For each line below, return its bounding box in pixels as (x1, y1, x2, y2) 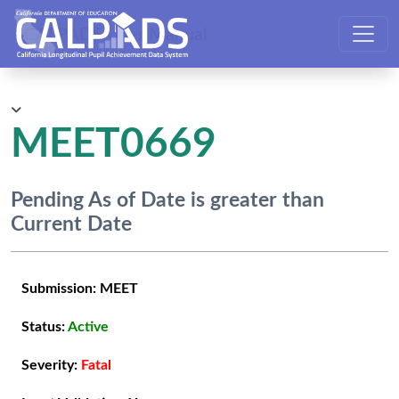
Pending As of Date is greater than (11, 190, 324, 212)
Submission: (21, 281, 100, 297)
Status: (21, 320, 68, 335)
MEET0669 (11, 124, 216, 165)
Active (68, 320, 109, 335)
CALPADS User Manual (24, 25, 208, 43)
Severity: (21, 358, 81, 373)
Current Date (11, 214, 132, 236)
